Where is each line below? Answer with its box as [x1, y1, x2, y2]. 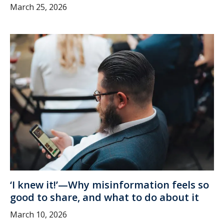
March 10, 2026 [10, 208, 67, 220]
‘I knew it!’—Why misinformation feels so [10, 177, 209, 191]
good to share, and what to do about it [10, 190, 199, 204]
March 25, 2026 [10, 1, 67, 12]
